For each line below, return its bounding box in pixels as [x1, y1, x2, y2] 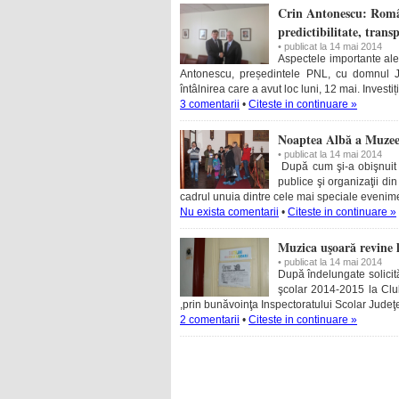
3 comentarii [180, 98, 240, 110]
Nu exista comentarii [180, 206, 279, 218]
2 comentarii [180, 313, 240, 326]
